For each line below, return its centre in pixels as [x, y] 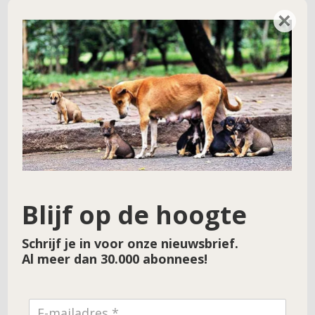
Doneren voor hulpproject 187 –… [150, 12]
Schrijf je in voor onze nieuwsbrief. [130, 244]
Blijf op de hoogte [135, 214]
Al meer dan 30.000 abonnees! [115, 259]
